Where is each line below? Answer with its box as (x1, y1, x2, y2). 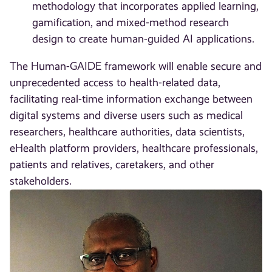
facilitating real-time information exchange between (10, 92, 253, 105)
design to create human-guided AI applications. (32, 32, 254, 45)
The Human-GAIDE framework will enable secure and (10, 59, 262, 72)
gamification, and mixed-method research (32, 16, 229, 29)
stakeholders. (10, 174, 72, 187)
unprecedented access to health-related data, (10, 76, 221, 89)
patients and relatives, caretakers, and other (10, 158, 215, 171)
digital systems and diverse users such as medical (10, 109, 243, 121)
